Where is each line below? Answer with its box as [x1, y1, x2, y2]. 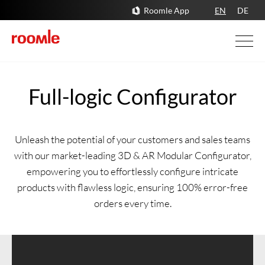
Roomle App [144, 5, 189, 16]
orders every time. [93, 197, 172, 209]
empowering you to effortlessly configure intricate [27, 165, 238, 177]
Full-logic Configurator [28, 83, 237, 109]
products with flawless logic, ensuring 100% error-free [17, 181, 248, 193]
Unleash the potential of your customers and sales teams [15, 133, 250, 146]
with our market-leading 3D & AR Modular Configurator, [14, 149, 251, 161]
